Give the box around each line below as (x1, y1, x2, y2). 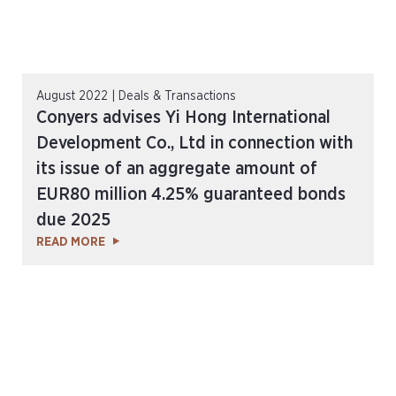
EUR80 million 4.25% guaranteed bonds (36, 186, 346, 203)
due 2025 (36, 211, 110, 229)
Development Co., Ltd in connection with (36, 134, 353, 152)
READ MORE (36, 236, 105, 248)
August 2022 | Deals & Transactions (36, 90, 236, 103)
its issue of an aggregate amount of (36, 160, 317, 178)
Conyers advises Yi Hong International (36, 109, 331, 126)
